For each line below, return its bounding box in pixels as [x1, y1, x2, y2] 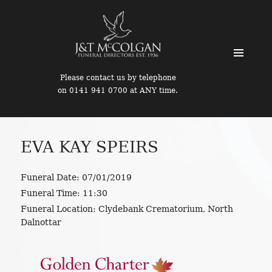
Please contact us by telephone [59, 73, 176, 82]
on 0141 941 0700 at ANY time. [58, 86, 178, 95]
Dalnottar [21, 217, 62, 228]
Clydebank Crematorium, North [96, 204, 234, 214]
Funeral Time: [21, 188, 81, 198]
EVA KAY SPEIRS [21, 137, 159, 156]
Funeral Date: [21, 172, 80, 182]
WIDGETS [226, 101, 270, 114]
